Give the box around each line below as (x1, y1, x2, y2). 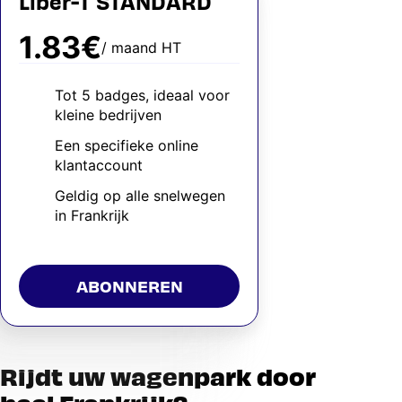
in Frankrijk (55, 206, 129, 224)
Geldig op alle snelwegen (55, 187, 225, 205)
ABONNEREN (75, 275, 183, 296)
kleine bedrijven (55, 106, 162, 124)
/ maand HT (101, 38, 181, 57)
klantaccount (55, 156, 143, 174)
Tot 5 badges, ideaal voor (55, 86, 230, 104)
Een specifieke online (55, 136, 198, 154)
